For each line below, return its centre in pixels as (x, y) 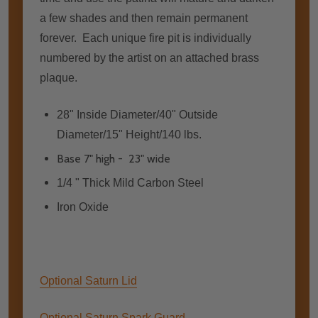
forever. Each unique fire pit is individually (146, 38)
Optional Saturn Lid (88, 280)
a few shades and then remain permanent (144, 18)
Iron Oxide (83, 207)
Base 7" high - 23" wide (114, 158)
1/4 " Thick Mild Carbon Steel (130, 182)
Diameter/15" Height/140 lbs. (129, 134)
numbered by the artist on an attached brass (149, 57)
